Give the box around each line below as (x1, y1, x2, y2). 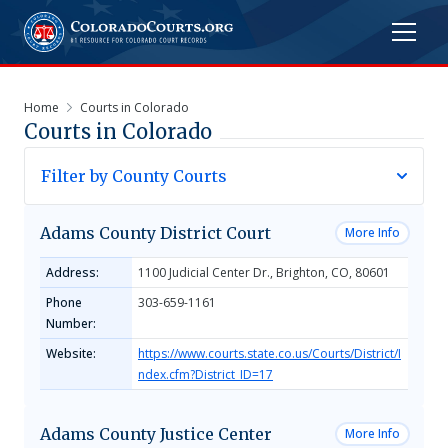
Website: (46, 345, 96, 362)
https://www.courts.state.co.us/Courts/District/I (138, 345, 401, 362)
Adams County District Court (40, 223, 271, 243)
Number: (46, 315, 96, 332)
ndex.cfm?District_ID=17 (138, 366, 273, 383)
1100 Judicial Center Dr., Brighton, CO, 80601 (138, 264, 390, 281)
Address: (46, 264, 99, 281)
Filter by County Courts (41, 166, 227, 186)
